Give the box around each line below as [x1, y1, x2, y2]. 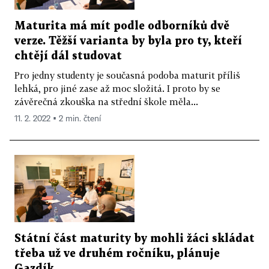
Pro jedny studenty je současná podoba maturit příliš [14, 69, 240, 80]
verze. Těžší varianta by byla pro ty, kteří [14, 35, 242, 46]
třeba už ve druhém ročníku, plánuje [14, 249, 220, 259]
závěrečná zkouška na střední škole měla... [14, 95, 198, 107]
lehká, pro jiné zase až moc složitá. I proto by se [14, 82, 220, 94]
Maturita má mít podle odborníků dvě [14, 20, 229, 31]
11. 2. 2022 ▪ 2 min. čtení [14, 114, 101, 123]
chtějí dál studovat [14, 50, 122, 61]
